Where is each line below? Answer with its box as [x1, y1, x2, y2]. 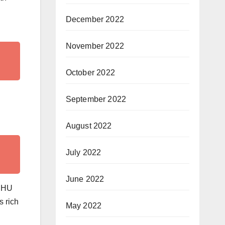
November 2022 [65, 42, 125, 50]
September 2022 [65, 95, 127, 103]
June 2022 [65, 175, 104, 183]
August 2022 [65, 122, 112, 130]
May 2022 [65, 201, 102, 210]
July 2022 [65, 148, 101, 157]
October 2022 [65, 68, 115, 77]
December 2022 [65, 15, 125, 24]
